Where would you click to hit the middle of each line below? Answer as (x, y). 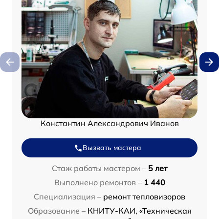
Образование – (56, 211)
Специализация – (67, 197)
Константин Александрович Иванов (109, 123)
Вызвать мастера (112, 148)
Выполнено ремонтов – (98, 183)
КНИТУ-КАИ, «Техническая (139, 211)
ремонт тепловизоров (144, 197)
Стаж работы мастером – (99, 168)
